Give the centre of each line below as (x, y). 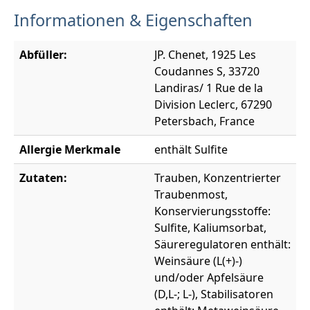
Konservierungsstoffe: (212, 211)
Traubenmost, (191, 194)
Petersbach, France (204, 121)
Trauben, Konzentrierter (218, 177)
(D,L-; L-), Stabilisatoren (214, 294)
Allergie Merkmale (70, 149)
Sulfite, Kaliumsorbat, (210, 227)
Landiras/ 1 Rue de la (209, 88)
